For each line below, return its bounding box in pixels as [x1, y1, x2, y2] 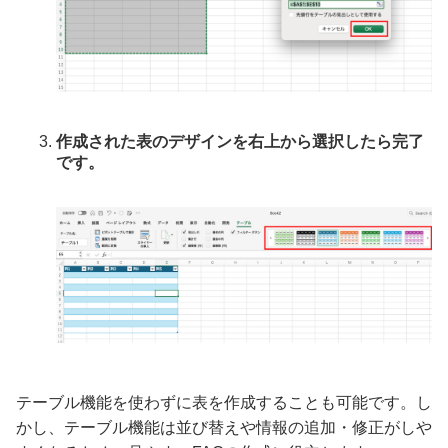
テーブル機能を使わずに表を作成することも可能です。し [16, 393, 432, 411]
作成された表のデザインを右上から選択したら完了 [56, 132, 424, 150]
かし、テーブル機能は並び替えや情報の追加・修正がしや [16, 418, 432, 436]
